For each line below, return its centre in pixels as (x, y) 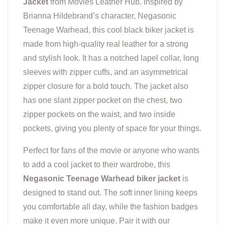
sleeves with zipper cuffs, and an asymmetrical (105, 72)
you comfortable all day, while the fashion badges (110, 207)
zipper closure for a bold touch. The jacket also (106, 86)
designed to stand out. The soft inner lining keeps (110, 193)
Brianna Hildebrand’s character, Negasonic (100, 16)
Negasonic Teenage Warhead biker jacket (102, 179)
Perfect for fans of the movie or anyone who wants (111, 151)
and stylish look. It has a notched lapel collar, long (111, 58)
